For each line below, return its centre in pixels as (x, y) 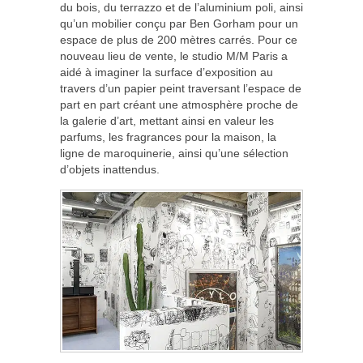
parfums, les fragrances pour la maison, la (168, 137)
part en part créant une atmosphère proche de (179, 104)
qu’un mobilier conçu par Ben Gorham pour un (179, 23)
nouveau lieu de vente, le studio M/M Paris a (174, 56)
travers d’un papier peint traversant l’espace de (181, 88)
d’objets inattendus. (110, 169)
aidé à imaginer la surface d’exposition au (167, 72)
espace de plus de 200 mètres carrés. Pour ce (179, 39)
